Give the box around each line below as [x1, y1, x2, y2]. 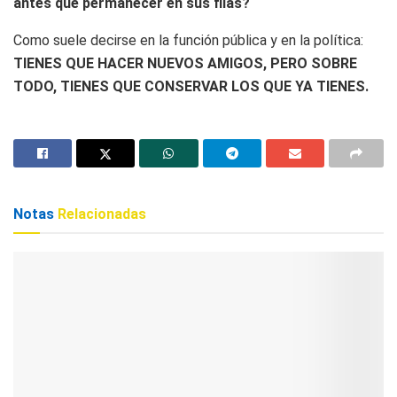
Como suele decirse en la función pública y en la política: [13, 32, 363, 50]
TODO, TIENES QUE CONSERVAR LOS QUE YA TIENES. [13, 78, 369, 96]
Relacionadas [54, 206, 146, 223]
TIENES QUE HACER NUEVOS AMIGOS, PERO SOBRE [13, 55, 357, 73]
